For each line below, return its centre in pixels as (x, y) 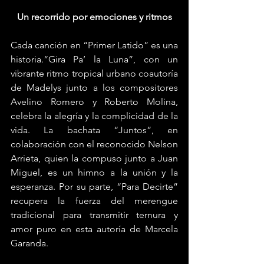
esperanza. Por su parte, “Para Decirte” (94, 187)
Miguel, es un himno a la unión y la (94, 173)
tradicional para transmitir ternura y (94, 215)
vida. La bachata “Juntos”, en (94, 130)
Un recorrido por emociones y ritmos (94, 17)
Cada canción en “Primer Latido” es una (94, 45)
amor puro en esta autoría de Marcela (94, 229)
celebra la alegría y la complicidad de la (94, 116)
